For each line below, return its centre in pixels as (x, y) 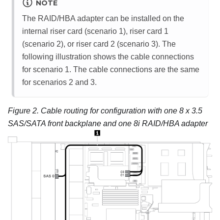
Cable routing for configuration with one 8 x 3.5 (122, 111)
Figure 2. (24, 111)
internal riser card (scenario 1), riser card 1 (95, 31)
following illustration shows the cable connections (108, 57)
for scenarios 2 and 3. (59, 82)
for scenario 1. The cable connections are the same (111, 70)
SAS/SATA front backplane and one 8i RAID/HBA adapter (108, 124)
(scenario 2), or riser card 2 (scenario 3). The (99, 44)
